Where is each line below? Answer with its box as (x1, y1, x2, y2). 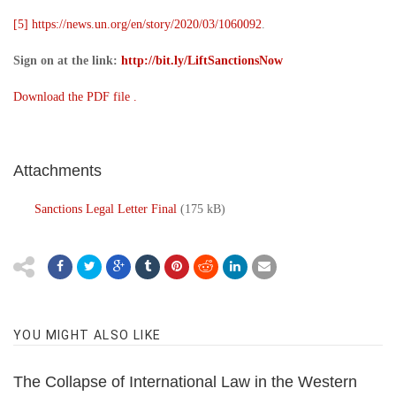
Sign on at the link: (13, 54, 121, 68)
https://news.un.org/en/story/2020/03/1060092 (32, 18, 262, 32)
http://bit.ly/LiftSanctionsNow (121, 54, 283, 68)
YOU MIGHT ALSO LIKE (13, 328, 162, 343)
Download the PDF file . (13, 90, 137, 104)
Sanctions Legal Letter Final (34, 202, 177, 217)
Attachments (13, 162, 102, 180)
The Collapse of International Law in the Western (13, 373, 357, 392)
